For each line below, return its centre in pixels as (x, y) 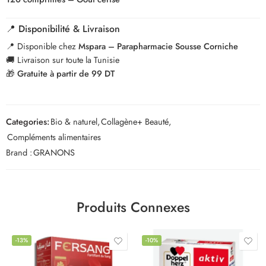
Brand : (19, 152)
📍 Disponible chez (42, 46)
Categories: (28, 121)
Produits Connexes (133, 207)
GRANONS (54, 152)
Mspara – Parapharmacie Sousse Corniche (158, 46)
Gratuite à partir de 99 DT (66, 73)
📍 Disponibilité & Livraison (63, 28)
